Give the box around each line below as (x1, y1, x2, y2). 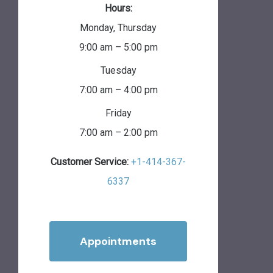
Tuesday (100, 64, 136, 76)
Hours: (104, 2, 132, 14)
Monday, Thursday (80, 21, 157, 34)
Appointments (80, 233, 157, 249)
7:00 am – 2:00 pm (79, 126, 158, 138)
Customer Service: (51, 155, 129, 168)
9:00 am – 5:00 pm (79, 41, 158, 53)
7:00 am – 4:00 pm (79, 83, 158, 96)
